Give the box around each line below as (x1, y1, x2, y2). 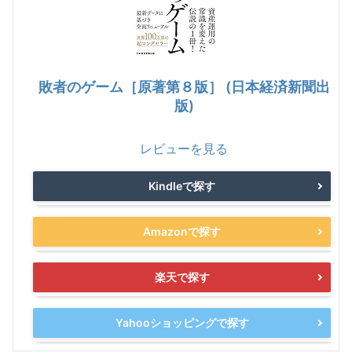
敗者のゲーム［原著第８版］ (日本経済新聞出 (38, 79, 330, 96)
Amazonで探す (143, 225, 221, 239)
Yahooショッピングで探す (115, 316, 249, 330)
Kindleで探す (148, 179, 215, 193)
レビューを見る (140, 141, 228, 157)
